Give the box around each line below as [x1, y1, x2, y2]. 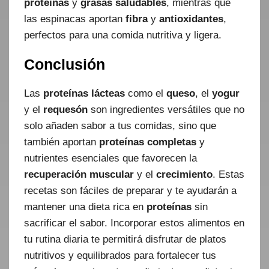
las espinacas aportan [24, 13, 125, 25]
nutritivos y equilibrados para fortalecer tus [24, 250, 216, 261]
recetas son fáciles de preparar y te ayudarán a [24, 185, 237, 196]
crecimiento [156, 169, 213, 180]
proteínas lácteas [43, 88, 125, 99]
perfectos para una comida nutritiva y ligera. [24, 29, 222, 41]
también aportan [24, 136, 99, 148]
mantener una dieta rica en [24, 201, 147, 213]
